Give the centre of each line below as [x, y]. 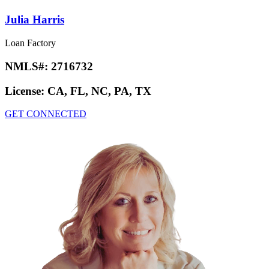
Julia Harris [35, 20]
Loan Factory [30, 43]
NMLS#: [28, 66]
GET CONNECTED [46, 114]
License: [26, 91]
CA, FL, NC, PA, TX [99, 91]
